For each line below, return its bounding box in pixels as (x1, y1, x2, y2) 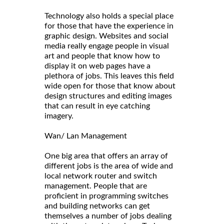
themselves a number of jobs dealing (44, 212, 171, 220)
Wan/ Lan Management (44, 132, 127, 140)
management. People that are (44, 182, 147, 190)
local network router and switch (44, 172, 157, 180)
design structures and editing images (44, 92, 172, 100)
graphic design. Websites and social (44, 32, 168, 40)
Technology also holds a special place (44, 12, 173, 20)
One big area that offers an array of (44, 152, 168, 160)
